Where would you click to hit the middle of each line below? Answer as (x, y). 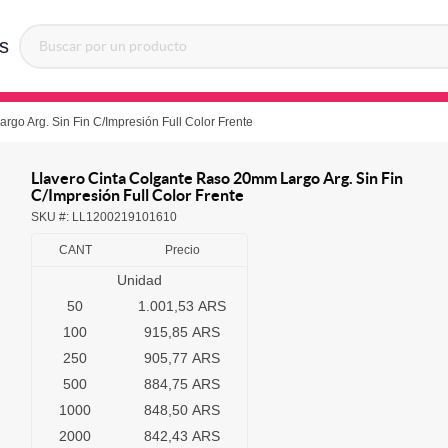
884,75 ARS (182, 384)
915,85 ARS (182, 332)
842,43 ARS (182, 436)
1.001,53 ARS (182, 306)
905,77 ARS (182, 358)
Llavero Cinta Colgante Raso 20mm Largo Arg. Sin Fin (217, 178)
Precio (182, 250)
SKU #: (51, 217)
